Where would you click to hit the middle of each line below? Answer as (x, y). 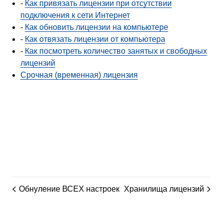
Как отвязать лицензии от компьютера (95, 39)
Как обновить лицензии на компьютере (96, 27)
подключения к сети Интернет (75, 15)
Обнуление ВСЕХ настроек (69, 189)
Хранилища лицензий (164, 189)
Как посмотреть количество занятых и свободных (116, 51)
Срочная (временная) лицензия (79, 75)
